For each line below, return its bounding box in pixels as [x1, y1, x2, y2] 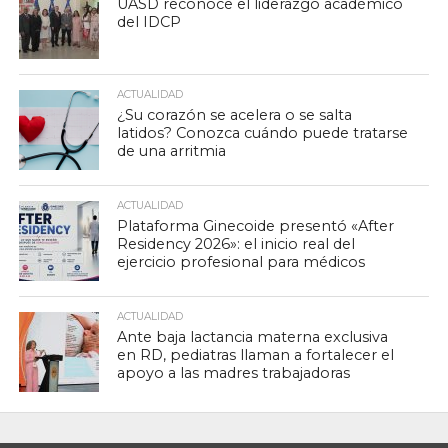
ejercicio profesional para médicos [117, 253, 366, 271]
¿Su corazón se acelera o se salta [117, 106, 353, 124]
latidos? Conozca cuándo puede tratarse [117, 124, 409, 142]
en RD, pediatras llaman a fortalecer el [117, 346, 395, 364]
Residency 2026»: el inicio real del [117, 235, 356, 253]
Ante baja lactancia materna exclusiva [117, 328, 389, 346]
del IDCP [117, 13, 182, 31]
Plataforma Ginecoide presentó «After [117, 217, 395, 235]
